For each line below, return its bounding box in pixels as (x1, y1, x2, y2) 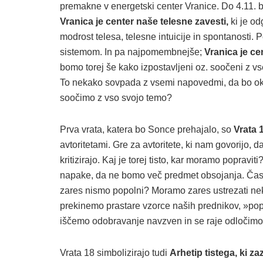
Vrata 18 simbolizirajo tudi (60, 247, 170, 258)
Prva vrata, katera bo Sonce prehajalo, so (60, 124, 231, 134)
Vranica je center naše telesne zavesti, (60, 16, 228, 26)
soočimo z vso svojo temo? (60, 92, 172, 103)
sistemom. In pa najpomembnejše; (60, 46, 204, 57)
